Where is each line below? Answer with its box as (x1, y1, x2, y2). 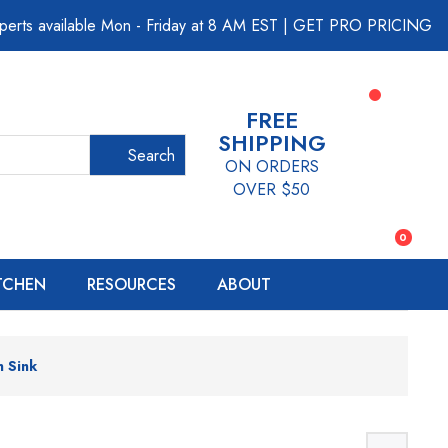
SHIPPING (217, 127, 326, 159)
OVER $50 (233, 178, 311, 201)
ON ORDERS (224, 155, 319, 178)
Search (127, 143, 175, 167)
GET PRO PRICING (293, 14, 432, 37)
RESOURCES (87, 273, 176, 296)
